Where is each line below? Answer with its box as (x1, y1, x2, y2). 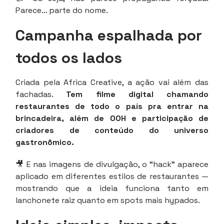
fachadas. (15, 88, 66, 99)
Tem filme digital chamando (66, 88, 208, 99)
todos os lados (15, 47, 122, 67)
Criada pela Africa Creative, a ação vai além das (15, 76, 208, 87)
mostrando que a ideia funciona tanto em (15, 182, 208, 193)
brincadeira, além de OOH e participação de (15, 112, 208, 123)
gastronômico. (15, 136, 74, 147)
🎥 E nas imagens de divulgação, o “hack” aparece (15, 158, 208, 169)
